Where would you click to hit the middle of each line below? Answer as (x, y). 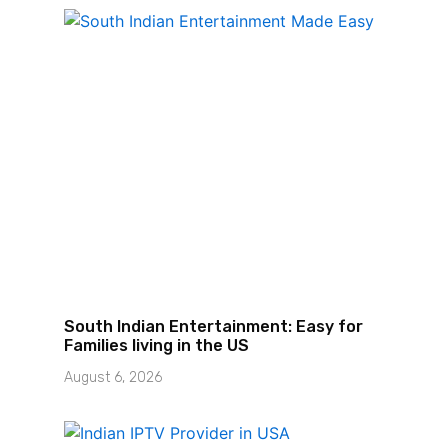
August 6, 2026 (112, 378)
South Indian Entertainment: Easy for (213, 327)
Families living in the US (156, 346)
